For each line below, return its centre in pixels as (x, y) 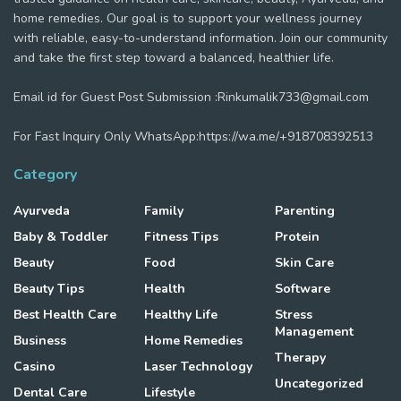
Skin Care (304, 263)
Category (45, 175)
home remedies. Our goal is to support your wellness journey (188, 18)
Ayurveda (42, 211)
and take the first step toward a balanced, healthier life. (174, 58)
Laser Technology (198, 367)
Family (164, 211)
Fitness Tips (181, 237)
